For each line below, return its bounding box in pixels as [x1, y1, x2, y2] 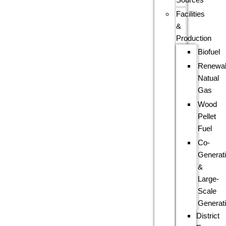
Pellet [198, 112, 216, 121]
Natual [198, 74, 219, 82]
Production [176, 34, 212, 42]
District [196, 211, 220, 220]
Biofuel [198, 47, 220, 56]
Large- [198, 175, 219, 183]
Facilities [176, 10, 205, 18]
